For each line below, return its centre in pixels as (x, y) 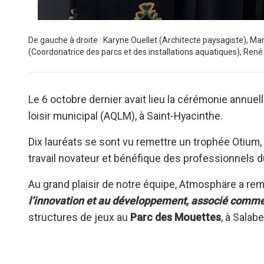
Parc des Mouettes (174, 217)
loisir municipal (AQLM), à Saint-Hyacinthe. (126, 116)
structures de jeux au (78, 217)
